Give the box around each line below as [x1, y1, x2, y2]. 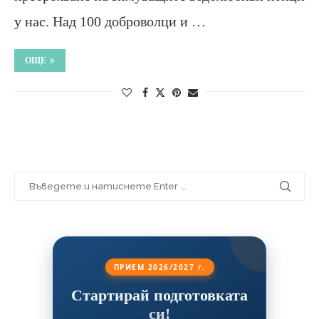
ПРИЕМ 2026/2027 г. [113, 261, 206, 272]
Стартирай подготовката [71, 286, 248, 304]
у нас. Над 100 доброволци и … [14, 13, 206, 29]
